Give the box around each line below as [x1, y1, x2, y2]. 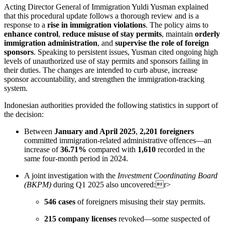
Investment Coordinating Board [118, 171, 217, 180]
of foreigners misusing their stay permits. [75, 197, 205, 206]
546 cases [44, 197, 75, 206]
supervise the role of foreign [115, 38, 209, 47]
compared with [86, 145, 138, 154]
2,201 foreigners [140, 127, 194, 136]
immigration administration [4, 38, 97, 47]
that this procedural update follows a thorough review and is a [4, 11, 199, 20]
